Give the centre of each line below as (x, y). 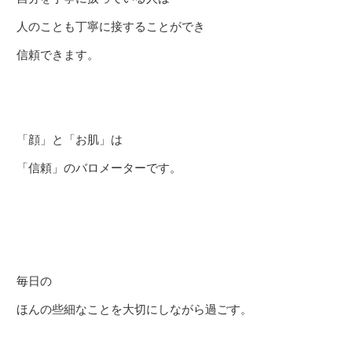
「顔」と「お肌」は (70, 139)
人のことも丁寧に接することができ (111, 26)
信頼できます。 (58, 55)
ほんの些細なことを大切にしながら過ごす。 (134, 309)
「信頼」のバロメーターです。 (99, 168)
